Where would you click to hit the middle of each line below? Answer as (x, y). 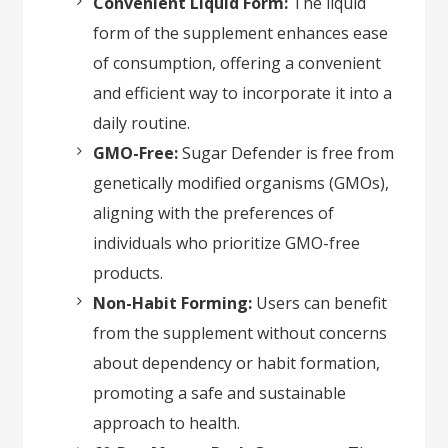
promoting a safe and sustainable (220, 393)
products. (128, 273)
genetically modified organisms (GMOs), (241, 183)
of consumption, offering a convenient (237, 63)
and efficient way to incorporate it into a (243, 93)
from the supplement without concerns (240, 333)
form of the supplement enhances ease (241, 33)
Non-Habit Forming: (173, 303)
